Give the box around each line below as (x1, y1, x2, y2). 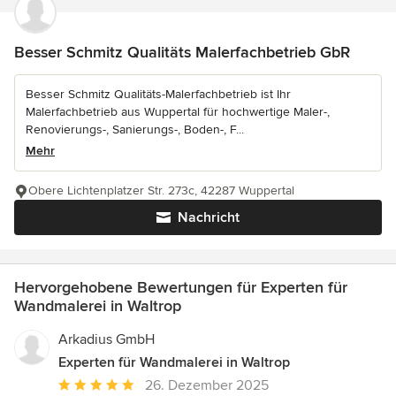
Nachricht (178, 209, 240, 227)
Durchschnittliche (57, 376, 166, 394)
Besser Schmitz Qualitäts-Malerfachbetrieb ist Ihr (26, 87, 291, 103)
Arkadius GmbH (58, 331, 155, 349)
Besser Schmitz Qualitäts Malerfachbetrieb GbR (14, 42, 350, 63)
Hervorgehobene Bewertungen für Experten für (14, 278, 347, 298)
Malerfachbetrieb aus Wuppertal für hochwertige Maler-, (26, 104, 330, 120)
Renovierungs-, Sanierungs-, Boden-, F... (26, 122, 244, 138)
